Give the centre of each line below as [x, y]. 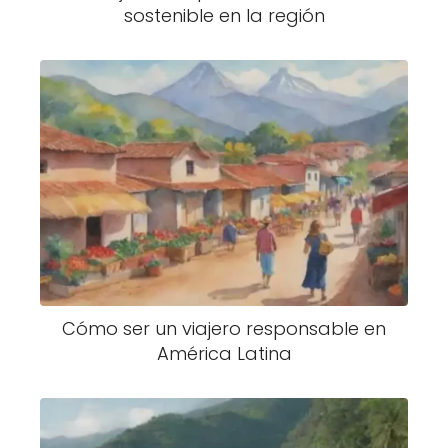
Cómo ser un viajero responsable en [224, 329]
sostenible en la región [224, 16]
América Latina [224, 354]
